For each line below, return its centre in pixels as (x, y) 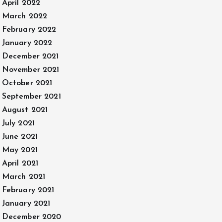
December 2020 (31, 217)
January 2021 (26, 204)
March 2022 (25, 16)
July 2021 (18, 123)
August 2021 (25, 110)
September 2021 (31, 97)
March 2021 (24, 177)
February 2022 (29, 30)
